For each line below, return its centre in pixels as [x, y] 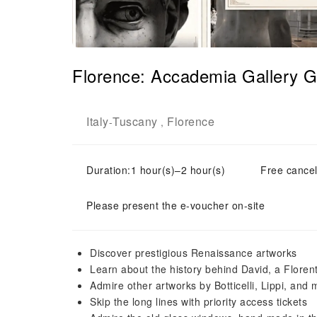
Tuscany [135, 121]
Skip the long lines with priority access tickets [198, 301]
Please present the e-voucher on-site [175, 205]
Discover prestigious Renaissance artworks [194, 253]
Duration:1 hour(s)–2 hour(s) [156, 170]
